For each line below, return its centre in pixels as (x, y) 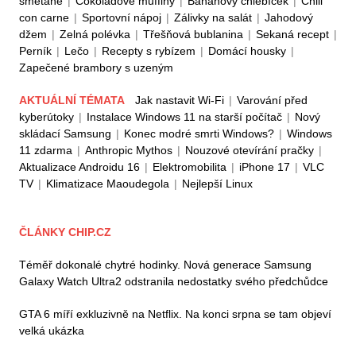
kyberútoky (46, 117)
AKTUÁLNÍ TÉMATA (73, 101)
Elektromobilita (190, 167)
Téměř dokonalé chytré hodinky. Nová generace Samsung (165, 265)
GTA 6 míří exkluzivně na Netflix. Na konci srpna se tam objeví (175, 314)
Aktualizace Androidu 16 (79, 167)
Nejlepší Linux (217, 184)
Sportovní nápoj (122, 18)
